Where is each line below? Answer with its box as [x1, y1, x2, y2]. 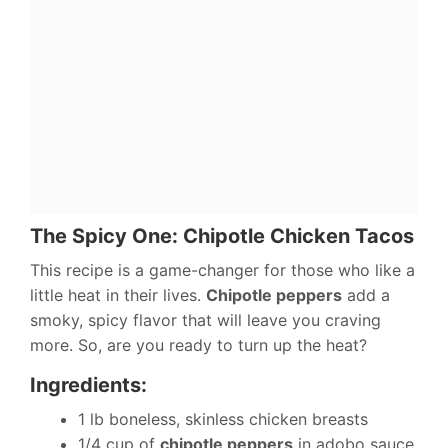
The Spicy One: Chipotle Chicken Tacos [30, 223, 414, 248]
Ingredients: [30, 372, 147, 397]
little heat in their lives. [30, 284, 206, 305]
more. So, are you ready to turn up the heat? [30, 334, 367, 355]
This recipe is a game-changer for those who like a [30, 259, 415, 280]
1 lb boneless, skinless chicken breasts [78, 408, 368, 429]
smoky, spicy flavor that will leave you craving [30, 309, 381, 330]
